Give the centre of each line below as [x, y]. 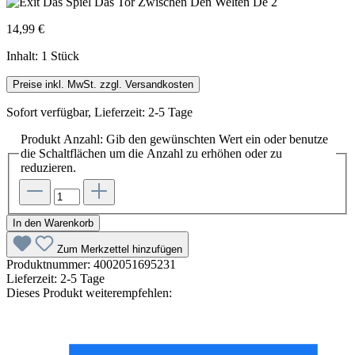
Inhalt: [24, 55]
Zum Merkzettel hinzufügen [120, 250]
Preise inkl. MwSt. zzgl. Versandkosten [103, 84]
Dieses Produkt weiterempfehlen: [89, 293]
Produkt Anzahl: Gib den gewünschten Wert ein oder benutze [174, 139]
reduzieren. [48, 167]
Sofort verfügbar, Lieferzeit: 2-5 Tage [99, 112]
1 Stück [60, 55]
